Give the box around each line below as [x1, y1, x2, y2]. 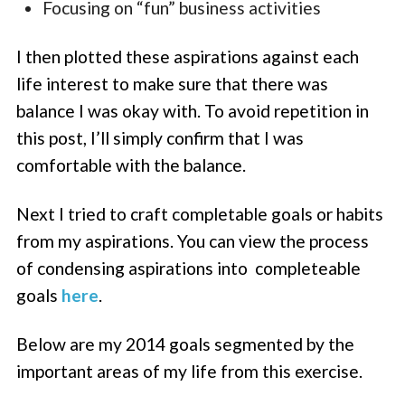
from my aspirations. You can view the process [16, 231, 370, 252]
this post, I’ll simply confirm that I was [16, 127, 305, 148]
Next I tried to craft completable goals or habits [16, 203, 384, 225]
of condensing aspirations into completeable [16, 258, 362, 279]
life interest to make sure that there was [16, 72, 329, 94]
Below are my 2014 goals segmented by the [16, 334, 355, 355]
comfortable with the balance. [16, 154, 247, 175]
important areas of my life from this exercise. [16, 361, 363, 382]
